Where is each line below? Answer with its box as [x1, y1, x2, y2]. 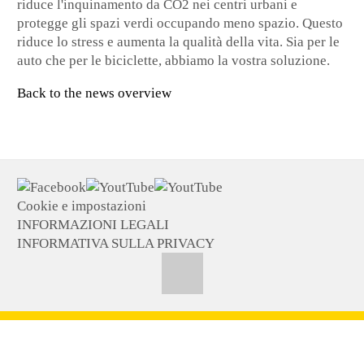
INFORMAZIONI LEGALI [17, 216, 170, 232]
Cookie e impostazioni [17, 197, 147, 214]
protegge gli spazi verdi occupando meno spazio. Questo [17, 15, 344, 32]
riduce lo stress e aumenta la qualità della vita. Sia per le [17, 34, 340, 50]
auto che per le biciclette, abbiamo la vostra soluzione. [17, 53, 331, 69]
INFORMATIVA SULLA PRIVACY [17, 235, 215, 251]
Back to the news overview [17, 85, 172, 102]
